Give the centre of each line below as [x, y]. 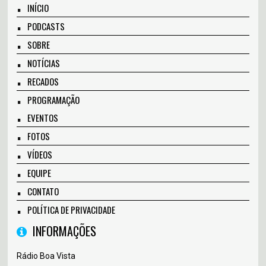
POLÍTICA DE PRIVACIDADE [72, 210]
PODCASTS [46, 26]
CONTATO [43, 191]
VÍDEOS [40, 155]
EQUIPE [39, 173]
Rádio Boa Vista [46, 256]
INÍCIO [38, 8]
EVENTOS [43, 118]
